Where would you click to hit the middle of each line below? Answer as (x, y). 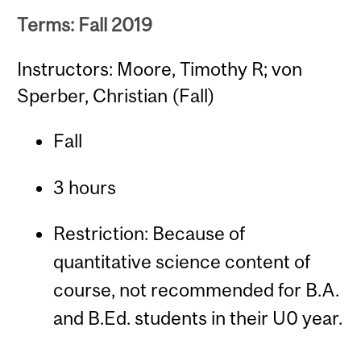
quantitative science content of (181, 262)
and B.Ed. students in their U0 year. (197, 318)
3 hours (84, 187)
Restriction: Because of (149, 234)
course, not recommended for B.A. (196, 290)
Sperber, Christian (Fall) (116, 96)
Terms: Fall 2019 (85, 24)
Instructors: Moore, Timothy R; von (160, 69)
